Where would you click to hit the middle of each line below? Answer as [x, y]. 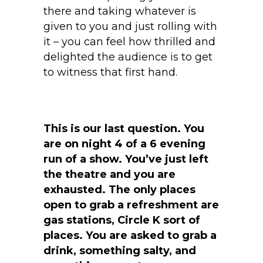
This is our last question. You [124, 129]
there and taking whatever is [120, 11]
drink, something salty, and [120, 251]
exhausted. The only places [119, 190]
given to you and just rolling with [130, 27]
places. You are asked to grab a [130, 236]
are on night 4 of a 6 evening [124, 144]
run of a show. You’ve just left [126, 159]
